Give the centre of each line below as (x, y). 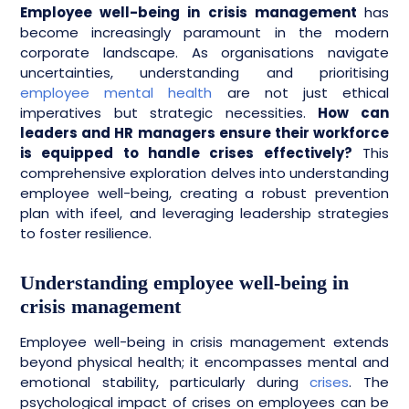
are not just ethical (301, 93)
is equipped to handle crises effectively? (186, 153)
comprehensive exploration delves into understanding (204, 173)
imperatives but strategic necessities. (169, 113)
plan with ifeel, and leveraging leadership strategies (204, 213)
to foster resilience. (86, 233)
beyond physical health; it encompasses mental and (204, 362)
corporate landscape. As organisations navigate (204, 52)
